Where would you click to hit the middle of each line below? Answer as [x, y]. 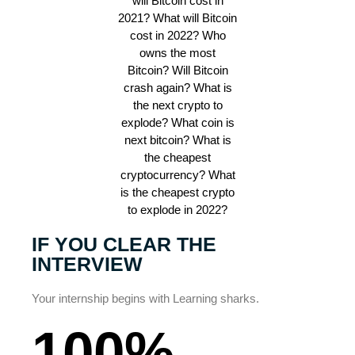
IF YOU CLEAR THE [124, 244]
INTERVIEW [87, 264]
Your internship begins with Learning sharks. [147, 299]
